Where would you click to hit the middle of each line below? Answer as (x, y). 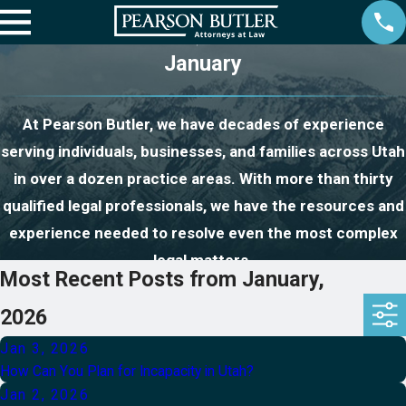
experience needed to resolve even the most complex (203, 233)
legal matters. (203, 261)
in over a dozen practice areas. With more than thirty (203, 179)
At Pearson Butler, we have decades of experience (203, 125)
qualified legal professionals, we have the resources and (203, 206)
